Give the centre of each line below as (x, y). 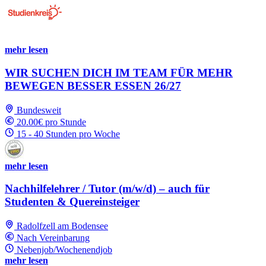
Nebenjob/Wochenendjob (64, 250)
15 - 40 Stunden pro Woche (68, 134)
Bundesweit (39, 110)
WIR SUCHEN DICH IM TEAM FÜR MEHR (119, 72)
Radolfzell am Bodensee (62, 226)
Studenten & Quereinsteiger (72, 202)
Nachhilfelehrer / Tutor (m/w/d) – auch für (107, 189)
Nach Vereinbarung (53, 238)
